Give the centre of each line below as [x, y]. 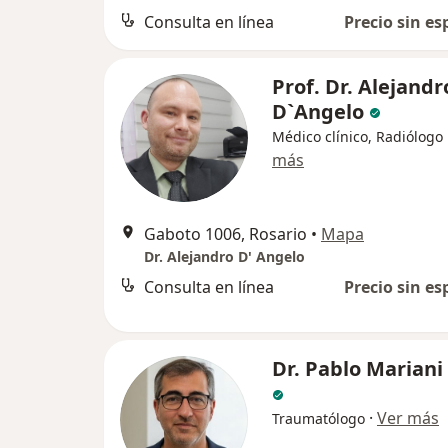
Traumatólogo [318, 418]
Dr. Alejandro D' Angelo [224, 256]
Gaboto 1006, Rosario [225, 233]
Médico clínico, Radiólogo [357, 136]
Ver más [408, 417]
